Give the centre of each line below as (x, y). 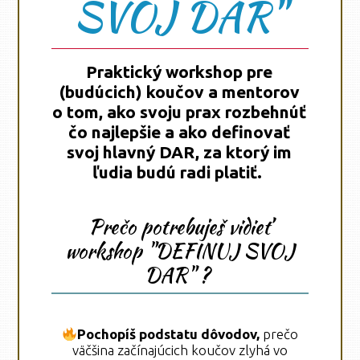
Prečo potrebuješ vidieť (180, 226)
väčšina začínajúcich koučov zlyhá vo (180, 350)
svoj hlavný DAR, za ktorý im (180, 151)
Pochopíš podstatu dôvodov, (170, 334)
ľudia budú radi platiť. (178, 172)
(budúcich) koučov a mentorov (179, 91)
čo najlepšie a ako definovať (180, 131)
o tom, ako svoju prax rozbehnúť (180, 111)
